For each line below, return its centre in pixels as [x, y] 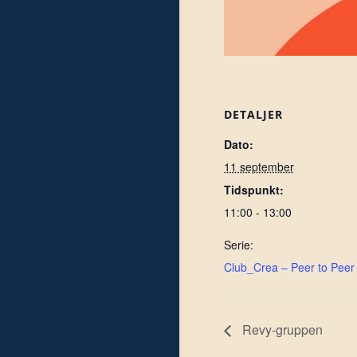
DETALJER [253, 114]
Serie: [238, 245]
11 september [259, 167]
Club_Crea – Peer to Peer [289, 267]
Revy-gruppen [280, 330]
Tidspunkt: [253, 190]
